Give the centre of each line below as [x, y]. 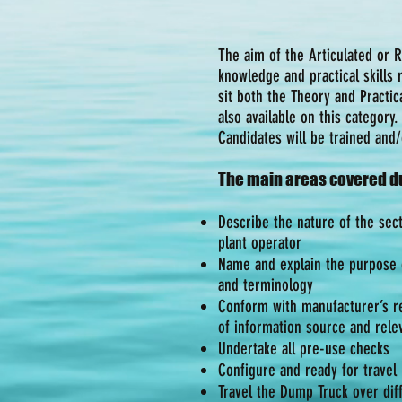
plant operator [260, 243]
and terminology [266, 285]
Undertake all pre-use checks [304, 349]
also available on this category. [308, 117]
